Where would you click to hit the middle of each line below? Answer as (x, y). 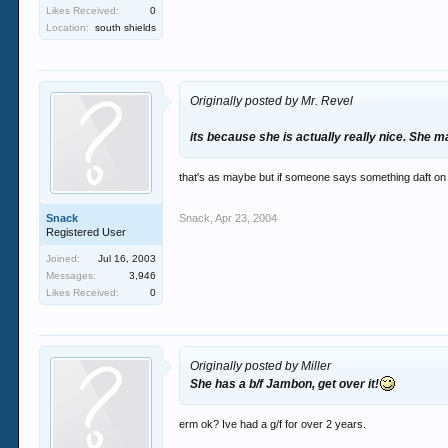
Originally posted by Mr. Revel (272, 101)
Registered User (86, 232)
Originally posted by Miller (261, 366)
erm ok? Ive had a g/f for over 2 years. (273, 424)
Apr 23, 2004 (246, 218)
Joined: (63, 258)
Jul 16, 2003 (127, 258)
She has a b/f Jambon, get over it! (285, 384)
